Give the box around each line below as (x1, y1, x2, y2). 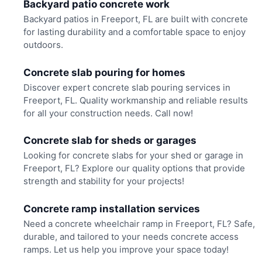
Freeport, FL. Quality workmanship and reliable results (23, 94, 248, 106)
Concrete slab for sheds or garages (23, 135, 196, 147)
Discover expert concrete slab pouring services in (23, 81, 230, 93)
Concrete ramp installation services (23, 202, 200, 215)
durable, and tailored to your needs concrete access (23, 230, 239, 242)
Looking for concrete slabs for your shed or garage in (23, 150, 243, 161)
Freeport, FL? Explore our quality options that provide (23, 163, 245, 174)
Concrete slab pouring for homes (23, 66, 185, 78)
